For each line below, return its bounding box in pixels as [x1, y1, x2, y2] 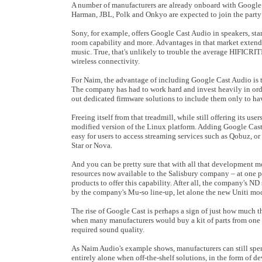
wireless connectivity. [71, 57, 140, 65]
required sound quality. [71, 225, 144, 234]
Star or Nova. [71, 141, 112, 150]
